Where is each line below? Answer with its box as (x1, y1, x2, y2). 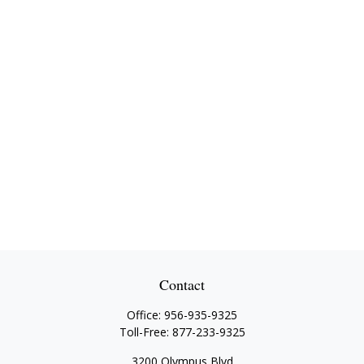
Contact (159, 275, 205, 294)
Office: (127, 307, 164, 323)
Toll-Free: (119, 324, 172, 340)
